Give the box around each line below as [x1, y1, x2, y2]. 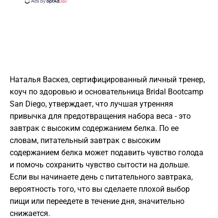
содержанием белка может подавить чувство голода [10, 148, 203, 158]
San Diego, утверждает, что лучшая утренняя [10, 99, 173, 109]
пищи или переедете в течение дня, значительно [10, 197, 184, 206]
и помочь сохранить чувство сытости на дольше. [10, 160, 190, 170]
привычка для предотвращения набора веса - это [10, 111, 191, 121]
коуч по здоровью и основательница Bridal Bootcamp [10, 87, 203, 97]
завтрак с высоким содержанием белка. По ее [10, 124, 179, 133]
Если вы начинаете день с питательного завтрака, [10, 172, 193, 182]
